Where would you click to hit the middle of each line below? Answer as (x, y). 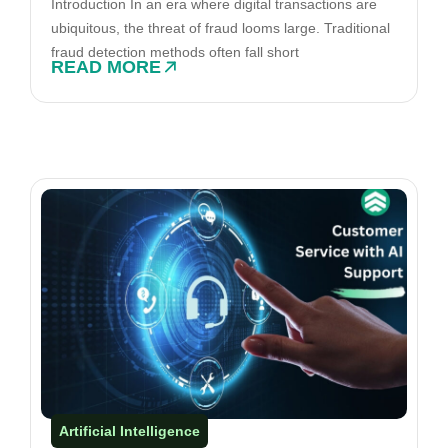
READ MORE (106, 66)
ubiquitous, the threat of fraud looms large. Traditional (220, 28)
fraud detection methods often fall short (175, 52)
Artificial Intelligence (129, 430)
